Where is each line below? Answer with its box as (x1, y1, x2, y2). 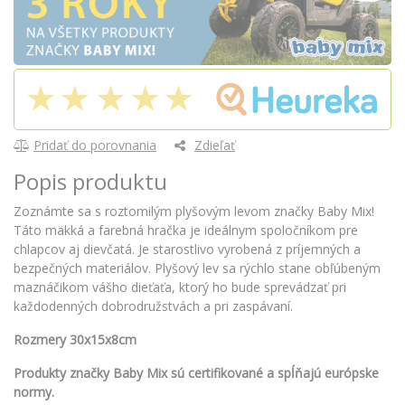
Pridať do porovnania (33, 137, 156, 155)
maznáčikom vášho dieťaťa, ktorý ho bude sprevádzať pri (14, 278, 346, 297)
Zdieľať (194, 137, 235, 155)
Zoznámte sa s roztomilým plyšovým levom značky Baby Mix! (14, 202, 374, 221)
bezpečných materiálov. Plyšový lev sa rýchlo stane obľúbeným (14, 259, 381, 278)
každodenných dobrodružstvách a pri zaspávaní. (14, 297, 293, 316)
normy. (14, 383, 54, 401)
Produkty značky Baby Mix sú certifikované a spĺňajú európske (14, 364, 379, 382)
